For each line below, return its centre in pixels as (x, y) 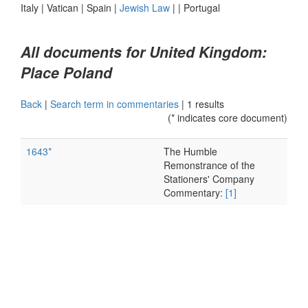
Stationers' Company (209, 179)
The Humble (190, 151)
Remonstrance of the (209, 165)
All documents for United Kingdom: (144, 52)
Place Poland (66, 73)
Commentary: (195, 192)
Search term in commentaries (114, 104)
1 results (206, 104)
